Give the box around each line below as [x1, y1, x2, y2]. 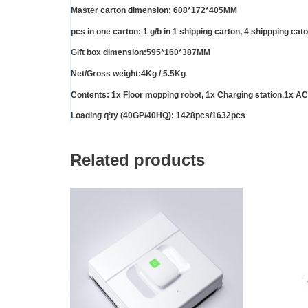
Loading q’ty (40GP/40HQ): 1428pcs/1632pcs [71, 111, 245, 121]
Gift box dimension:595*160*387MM [71, 47, 210, 58]
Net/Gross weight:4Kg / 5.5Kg [71, 69, 186, 79]
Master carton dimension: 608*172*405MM [71, 5, 237, 16]
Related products [70, 151, 205, 170]
